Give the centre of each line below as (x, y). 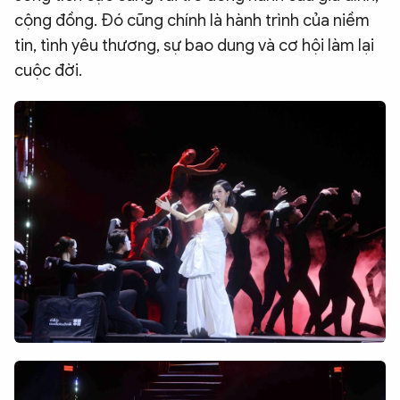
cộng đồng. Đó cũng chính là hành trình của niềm (192, 20)
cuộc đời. (48, 70)
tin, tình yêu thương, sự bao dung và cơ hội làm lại (194, 45)
